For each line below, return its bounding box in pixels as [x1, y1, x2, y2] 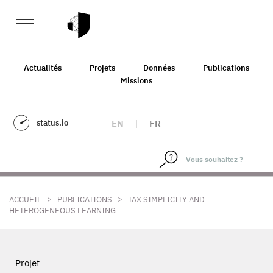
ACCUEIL [9, 194, 41, 205]
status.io [37, 118, 68, 128]
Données [143, 62, 175, 73]
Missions [121, 75, 152, 86]
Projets [90, 62, 115, 73]
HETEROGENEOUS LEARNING [9, 205, 116, 216]
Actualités [24, 62, 62, 73]
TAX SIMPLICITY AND [128, 194, 205, 205]
